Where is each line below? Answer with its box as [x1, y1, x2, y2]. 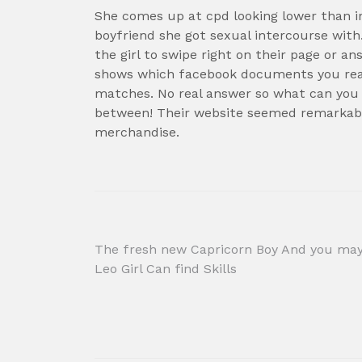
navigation [94, 269, 224, 301]
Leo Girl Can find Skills [95, 260, 237, 276]
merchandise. [95, 124, 179, 140]
